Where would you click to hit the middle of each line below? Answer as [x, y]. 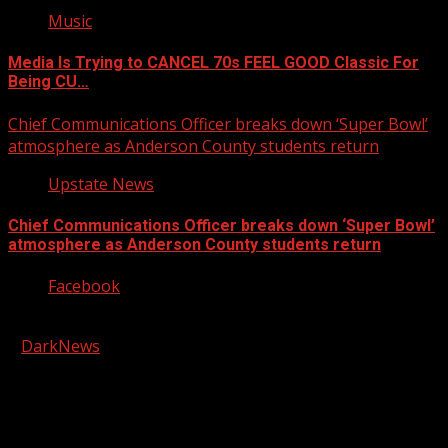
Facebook [84, 286]
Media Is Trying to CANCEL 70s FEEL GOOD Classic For [213, 63]
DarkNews [60, 346]
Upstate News [101, 183]
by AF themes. [153, 346]
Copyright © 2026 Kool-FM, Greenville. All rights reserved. [223, 324]
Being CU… [48, 82]
